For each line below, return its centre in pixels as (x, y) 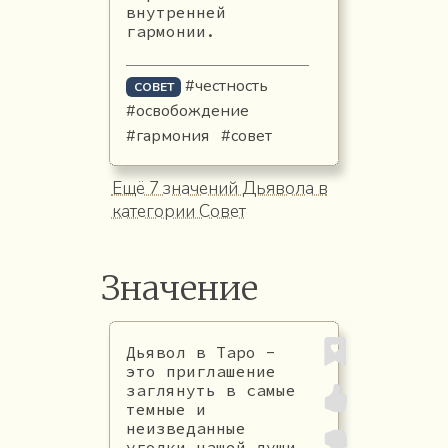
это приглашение (200, 370)
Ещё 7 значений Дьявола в (219, 189)
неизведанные (185, 427)
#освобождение (187, 110)
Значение (179, 288)
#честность (227, 85)
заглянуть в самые (210, 389)
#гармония (167, 135)
